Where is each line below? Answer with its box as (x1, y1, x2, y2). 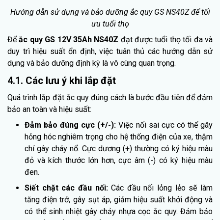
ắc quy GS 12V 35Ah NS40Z (19, 35, 119, 45)
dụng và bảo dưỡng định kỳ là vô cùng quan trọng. (7, 58, 176, 68)
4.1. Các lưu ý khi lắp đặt (7, 75, 116, 87)
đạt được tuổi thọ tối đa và (118, 35, 213, 45)
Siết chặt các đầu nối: (25, 183, 111, 193)
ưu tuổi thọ (91, 19, 129, 29)
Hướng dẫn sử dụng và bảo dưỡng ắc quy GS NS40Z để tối (10, 7, 210, 17)
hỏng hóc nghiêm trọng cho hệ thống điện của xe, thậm (25, 132, 213, 142)
